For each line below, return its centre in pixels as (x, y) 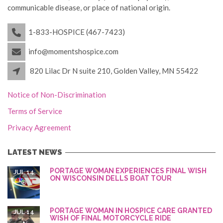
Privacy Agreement (39, 128)
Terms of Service (35, 111)
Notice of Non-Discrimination (57, 95)
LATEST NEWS (35, 153)
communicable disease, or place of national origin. (89, 8)
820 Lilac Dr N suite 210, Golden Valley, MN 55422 (114, 70)
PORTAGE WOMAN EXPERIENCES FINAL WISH (128, 171)
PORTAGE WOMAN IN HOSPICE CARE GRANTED (131, 211)
